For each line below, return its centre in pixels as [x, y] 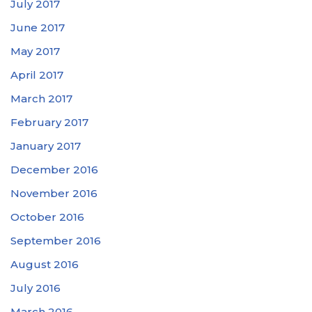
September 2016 [56, 241]
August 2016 [45, 265]
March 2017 [41, 99]
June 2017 [38, 28]
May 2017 [35, 52]
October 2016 [47, 217]
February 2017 [49, 123]
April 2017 [37, 75]
